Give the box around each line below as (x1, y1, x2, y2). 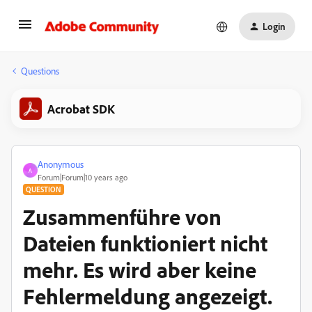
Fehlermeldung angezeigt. (23, 282, 272, 310)
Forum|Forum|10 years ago (38, 172, 127, 182)
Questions (21, 65, 59, 77)
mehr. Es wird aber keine (23, 256, 256, 283)
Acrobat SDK (47, 101, 115, 116)
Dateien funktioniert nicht (23, 229, 267, 257)
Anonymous (38, 158, 84, 170)
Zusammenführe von (23, 203, 221, 231)
